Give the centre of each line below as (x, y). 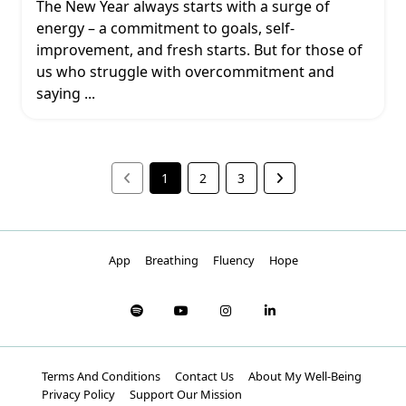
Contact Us (204, 376)
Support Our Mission (186, 394)
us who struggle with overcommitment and (185, 72)
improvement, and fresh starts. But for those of (199, 50)
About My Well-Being (305, 376)
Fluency (233, 260)
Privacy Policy (78, 394)
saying (58, 93)
